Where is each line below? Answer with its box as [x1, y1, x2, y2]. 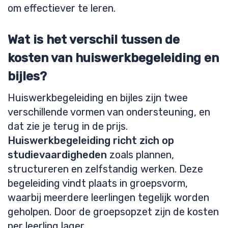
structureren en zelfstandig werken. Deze [8, 163, 203, 175]
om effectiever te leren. [8, 2, 116, 14]
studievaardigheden [8, 149, 107, 161]
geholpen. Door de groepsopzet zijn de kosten [8, 206, 219, 218]
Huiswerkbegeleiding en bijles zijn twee [8, 92, 188, 104]
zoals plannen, [107, 149, 174, 161]
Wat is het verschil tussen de [8, 33, 180, 47]
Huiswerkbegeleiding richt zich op [8, 134, 174, 147]
